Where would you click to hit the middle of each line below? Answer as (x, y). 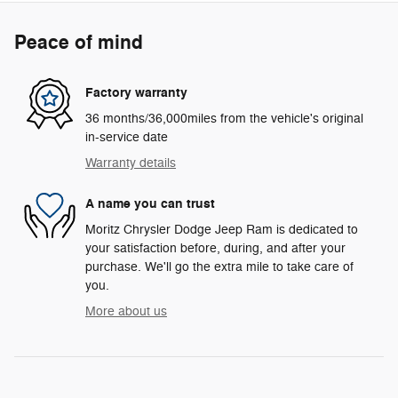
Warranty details (131, 163)
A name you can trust (150, 203)
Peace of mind (79, 43)
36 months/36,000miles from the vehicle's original (224, 119)
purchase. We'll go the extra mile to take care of (219, 267)
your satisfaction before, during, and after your (215, 249)
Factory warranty (136, 92)
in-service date (127, 138)
